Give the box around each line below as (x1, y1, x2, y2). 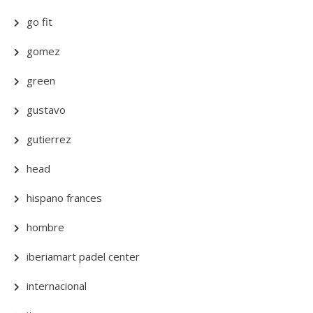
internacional (27, 279, 87, 293)
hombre (27, 220, 64, 234)
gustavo (27, 103, 66, 117)
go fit (27, 15, 52, 29)
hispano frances (27, 191, 102, 205)
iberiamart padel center (27, 249, 140, 263)
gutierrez (27, 132, 71, 146)
